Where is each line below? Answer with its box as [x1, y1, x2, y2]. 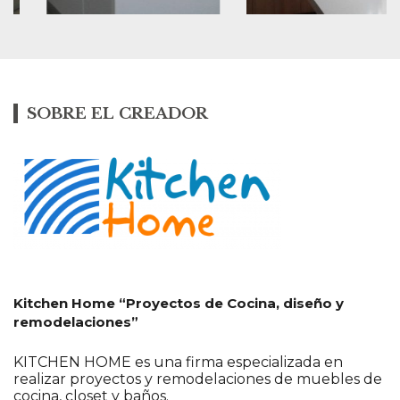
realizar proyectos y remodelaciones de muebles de [13, 371, 382, 388]
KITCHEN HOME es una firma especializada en [13, 354, 343, 371]
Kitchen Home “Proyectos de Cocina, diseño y [13, 295, 344, 312]
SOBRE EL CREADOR [27, 104, 208, 124]
